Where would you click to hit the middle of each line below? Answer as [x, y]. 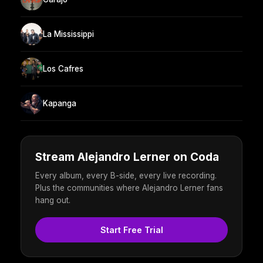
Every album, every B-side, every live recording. [126, 176]
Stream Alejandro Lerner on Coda [127, 157]
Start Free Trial [131, 230]
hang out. [53, 200]
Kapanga [60, 103]
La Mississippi [68, 34]
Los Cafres [63, 68]
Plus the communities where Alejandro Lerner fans [129, 188]
